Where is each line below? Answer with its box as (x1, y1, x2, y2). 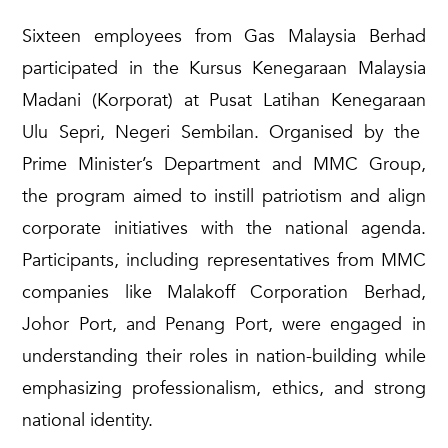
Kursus (189, 55, 243, 81)
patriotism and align (254, 183, 426, 209)
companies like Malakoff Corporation (22, 279, 364, 305)
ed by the (332, 119, 421, 145)
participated (22, 55, 119, 81)
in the (118, 55, 190, 81)
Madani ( (22, 87, 98, 113)
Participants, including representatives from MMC (22, 247, 426, 273)
